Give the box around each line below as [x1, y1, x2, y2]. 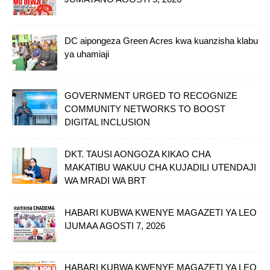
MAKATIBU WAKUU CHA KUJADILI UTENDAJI [64, 162, 256, 173]
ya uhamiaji [64, 49, 109, 60]
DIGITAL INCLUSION [64, 117, 150, 128]
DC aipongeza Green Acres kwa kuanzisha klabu [64, 36, 258, 46]
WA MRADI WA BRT [64, 175, 146, 186]
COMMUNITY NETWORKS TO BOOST [64, 104, 225, 115]
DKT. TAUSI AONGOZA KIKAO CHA [64, 149, 210, 160]
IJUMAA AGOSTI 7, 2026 [64, 221, 165, 231]
